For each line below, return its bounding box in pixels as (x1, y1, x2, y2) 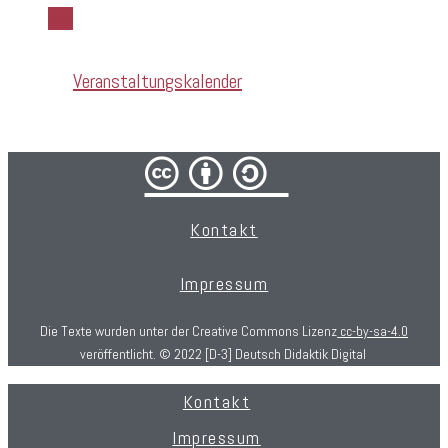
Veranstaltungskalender (73, 68, 242, 95)
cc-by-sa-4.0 (337, 321, 408, 340)
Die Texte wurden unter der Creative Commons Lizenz (40, 321, 337, 340)
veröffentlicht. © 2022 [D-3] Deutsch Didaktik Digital (79, 344, 369, 363)
